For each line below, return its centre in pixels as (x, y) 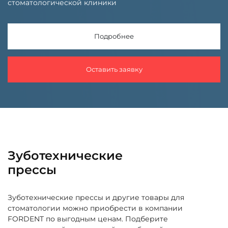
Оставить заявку (114, 69)
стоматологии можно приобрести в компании (95, 208)
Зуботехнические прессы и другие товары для (96, 197)
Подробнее (114, 36)
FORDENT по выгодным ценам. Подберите (88, 219)
